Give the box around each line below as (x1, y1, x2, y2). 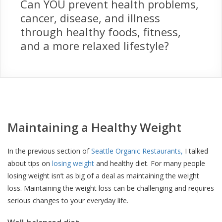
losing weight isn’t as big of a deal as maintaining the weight (7, 171, 199, 180)
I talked (185, 146, 208, 156)
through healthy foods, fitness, (20, 24, 181, 39)
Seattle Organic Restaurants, (91, 146, 185, 156)
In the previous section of (7, 146, 91, 156)
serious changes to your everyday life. (7, 196, 128, 205)
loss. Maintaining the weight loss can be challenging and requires (7, 183, 214, 193)
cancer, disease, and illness (20, 10, 160, 25)
